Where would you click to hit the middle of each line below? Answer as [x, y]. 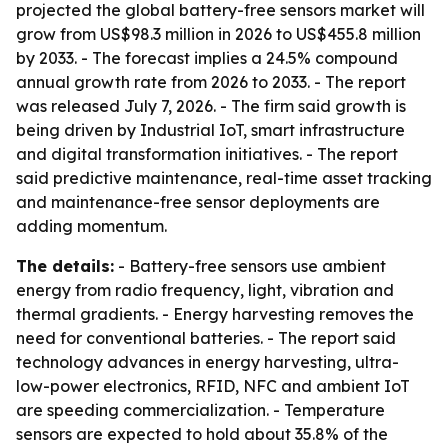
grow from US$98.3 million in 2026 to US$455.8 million [218, 34]
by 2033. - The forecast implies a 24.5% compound [207, 58]
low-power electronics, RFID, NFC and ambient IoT [213, 386]
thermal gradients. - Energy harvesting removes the [215, 314]
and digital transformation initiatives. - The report [207, 154]
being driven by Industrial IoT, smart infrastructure [210, 130]
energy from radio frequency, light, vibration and [205, 290]
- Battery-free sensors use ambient [250, 266]
